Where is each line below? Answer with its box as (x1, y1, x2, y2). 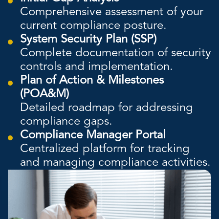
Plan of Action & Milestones (20, 75, 164, 87)
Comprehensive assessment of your (20, 6, 203, 19)
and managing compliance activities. (20, 157, 211, 169)
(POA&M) (20, 88, 69, 101)
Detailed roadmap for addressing (20, 102, 193, 114)
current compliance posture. (20, 20, 167, 32)
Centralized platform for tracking (20, 143, 190, 155)
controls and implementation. (20, 61, 173, 73)
